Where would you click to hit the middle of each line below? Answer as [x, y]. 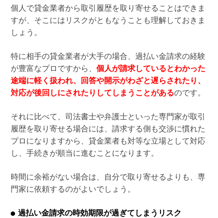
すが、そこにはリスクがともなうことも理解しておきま [108, 20]
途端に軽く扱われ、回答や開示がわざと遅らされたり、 [108, 81]
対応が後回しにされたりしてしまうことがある [92, 93]
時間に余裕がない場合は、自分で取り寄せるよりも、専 [108, 177]
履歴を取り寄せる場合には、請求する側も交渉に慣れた [108, 129]
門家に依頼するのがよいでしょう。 [73, 189]
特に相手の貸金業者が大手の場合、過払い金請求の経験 [108, 56]
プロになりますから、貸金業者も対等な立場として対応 [108, 141]
